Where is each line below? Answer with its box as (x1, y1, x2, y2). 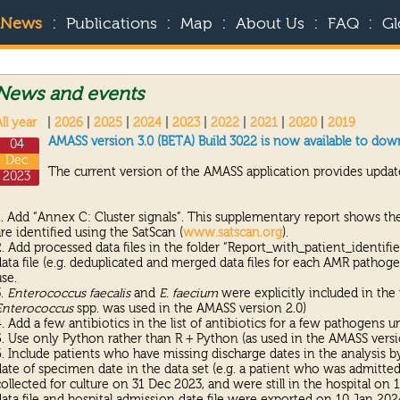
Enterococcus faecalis (6, 287, 130, 300)
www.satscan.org (182, 226, 282, 239)
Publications (65, 16, 157, 32)
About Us (235, 16, 304, 32)
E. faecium (158, 287, 218, 300)
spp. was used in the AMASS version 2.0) (72, 302, 306, 315)
